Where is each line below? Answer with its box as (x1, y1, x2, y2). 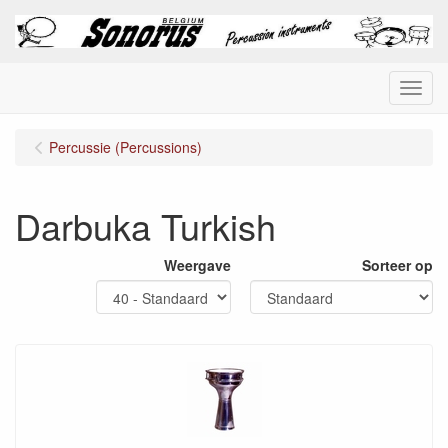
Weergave (164, 255, 231, 276)
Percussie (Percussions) (49, 137, 202, 158)
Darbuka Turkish (15, 200, 276, 252)
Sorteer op (362, 255, 433, 276)
